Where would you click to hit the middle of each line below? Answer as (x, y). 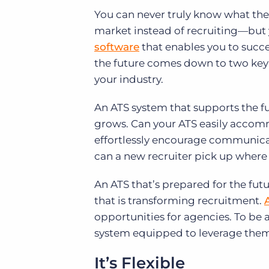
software (117, 47)
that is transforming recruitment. (179, 201)
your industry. (129, 80)
